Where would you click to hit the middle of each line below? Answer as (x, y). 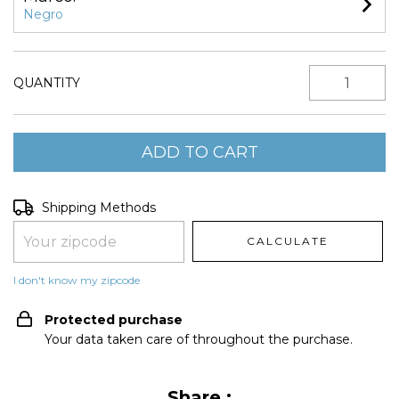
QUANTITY (47, 83)
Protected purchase (114, 320)
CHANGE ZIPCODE (321, 205)
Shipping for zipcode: (78, 206)
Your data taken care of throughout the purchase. (199, 339)
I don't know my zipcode (77, 280)
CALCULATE (288, 241)
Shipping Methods (99, 208)
